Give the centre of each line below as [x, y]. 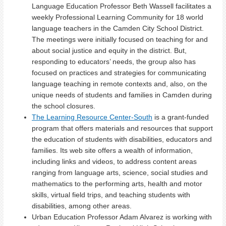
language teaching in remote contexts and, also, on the [120, 84]
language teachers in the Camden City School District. [118, 29]
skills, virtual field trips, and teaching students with [111, 195]
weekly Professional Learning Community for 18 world [118, 17]
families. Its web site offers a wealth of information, [112, 151]
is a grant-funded [181, 117]
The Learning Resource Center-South [92, 117]
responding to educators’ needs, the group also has [114, 62]
